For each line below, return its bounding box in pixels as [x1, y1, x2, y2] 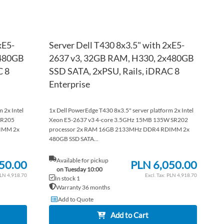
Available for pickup [56, 156, 108, 164]
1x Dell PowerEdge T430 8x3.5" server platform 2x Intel [48, 106, 193, 114]
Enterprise [48, 78, 90, 89]
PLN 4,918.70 [166, 171, 197, 178]
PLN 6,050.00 [130, 157, 197, 171]
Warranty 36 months [55, 183, 110, 191]
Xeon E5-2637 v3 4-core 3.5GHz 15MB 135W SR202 [48, 115, 188, 123]
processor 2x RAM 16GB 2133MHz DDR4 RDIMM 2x [48, 125, 189, 133]
